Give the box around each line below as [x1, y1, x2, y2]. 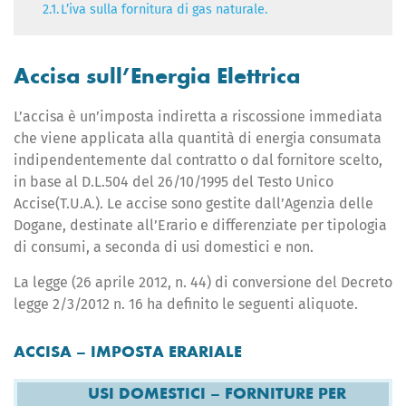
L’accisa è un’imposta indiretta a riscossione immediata [14, 108, 382, 125]
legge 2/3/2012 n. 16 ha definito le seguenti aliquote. [14, 295, 358, 313]
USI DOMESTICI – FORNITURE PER [87, 383, 346, 403]
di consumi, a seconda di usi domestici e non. [14, 238, 314, 256]
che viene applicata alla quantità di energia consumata [14, 130, 382, 147]
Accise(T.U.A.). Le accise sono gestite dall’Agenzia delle [14, 195, 373, 212]
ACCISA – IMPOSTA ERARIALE [14, 342, 242, 362]
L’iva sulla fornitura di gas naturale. [61, 2, 267, 17]
